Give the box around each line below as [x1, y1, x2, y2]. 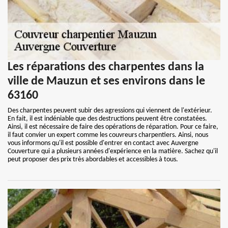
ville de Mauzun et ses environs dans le [8, 75, 205, 88]
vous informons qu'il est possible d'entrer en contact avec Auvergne [8, 139, 198, 147]
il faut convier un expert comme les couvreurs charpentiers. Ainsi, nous [8, 131, 208, 139]
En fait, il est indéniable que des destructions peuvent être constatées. [8, 115, 207, 123]
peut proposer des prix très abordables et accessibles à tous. [8, 156, 178, 163]
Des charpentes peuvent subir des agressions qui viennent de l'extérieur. [8, 107, 212, 115]
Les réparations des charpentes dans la [8, 61, 204, 73]
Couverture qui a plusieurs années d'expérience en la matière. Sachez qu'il [8, 148, 218, 155]
